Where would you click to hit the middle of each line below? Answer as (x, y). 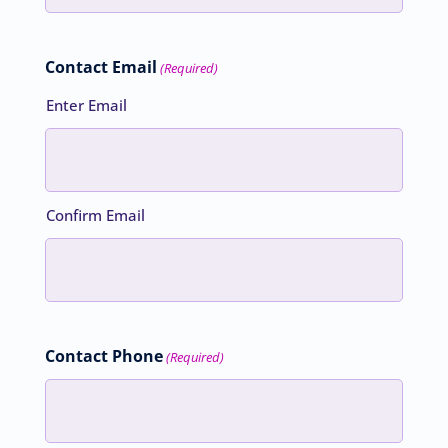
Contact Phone (103, 355)
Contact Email (100, 66)
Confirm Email (95, 214)
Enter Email (86, 104)
